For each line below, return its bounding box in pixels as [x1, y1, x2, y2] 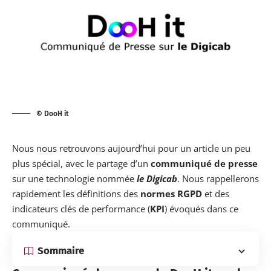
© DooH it [36, 109, 69, 118]
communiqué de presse [151, 157, 258, 169]
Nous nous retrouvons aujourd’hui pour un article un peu [12, 142, 250, 154]
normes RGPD [140, 187, 202, 200]
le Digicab [137, 172, 177, 184]
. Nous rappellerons [177, 172, 259, 184]
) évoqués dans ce [165, 202, 238, 215]
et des [202, 187, 229, 200]
